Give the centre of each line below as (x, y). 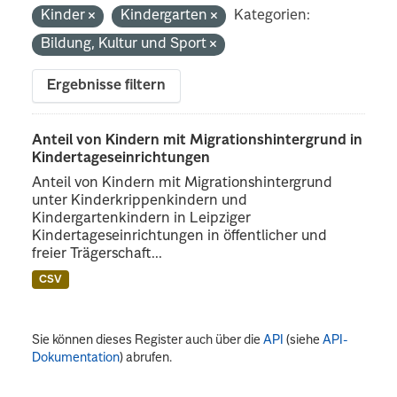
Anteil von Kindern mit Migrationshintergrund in (198, 140)
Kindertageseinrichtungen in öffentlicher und (180, 236)
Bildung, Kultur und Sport (126, 44)
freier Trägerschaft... (97, 254)
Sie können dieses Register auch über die (148, 340)
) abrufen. (146, 358)
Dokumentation (76, 358)
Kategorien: (272, 16)
